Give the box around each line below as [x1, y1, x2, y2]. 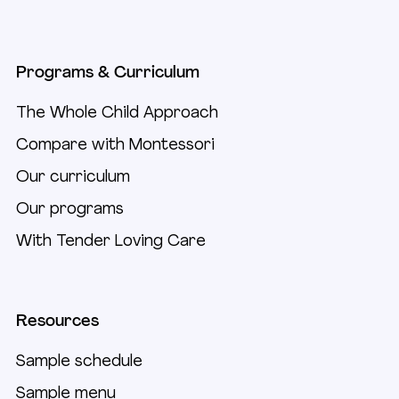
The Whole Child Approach [16, 105, 218, 123]
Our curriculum [16, 169, 130, 187]
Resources [16, 313, 99, 331]
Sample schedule [16, 354, 142, 371]
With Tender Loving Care [16, 233, 206, 251]
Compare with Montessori [16, 137, 215, 155]
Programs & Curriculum [16, 65, 199, 83]
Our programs [16, 201, 124, 219]
